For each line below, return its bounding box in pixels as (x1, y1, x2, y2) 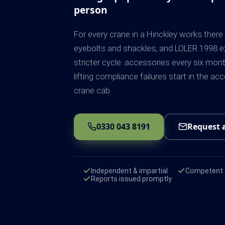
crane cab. (74, 85, 111, 95)
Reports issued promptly (91, 175, 172, 183)
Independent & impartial (91, 167, 168, 175)
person (74, 3, 107, 17)
